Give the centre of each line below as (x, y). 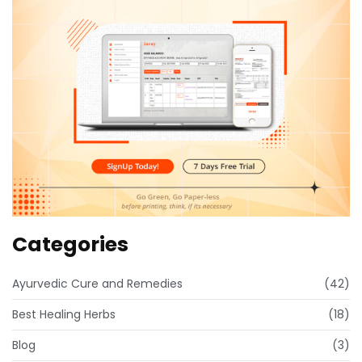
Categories (70, 244)
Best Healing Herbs (64, 314)
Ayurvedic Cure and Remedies (97, 283)
